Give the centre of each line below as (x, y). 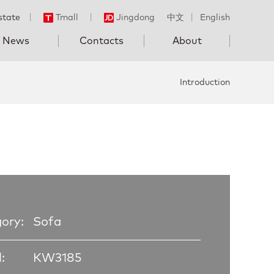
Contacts (102, 41)
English (215, 18)
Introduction (205, 83)
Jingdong (135, 18)
